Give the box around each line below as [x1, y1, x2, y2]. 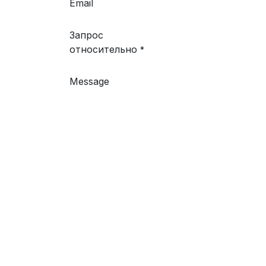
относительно [69, 43, 140, 55]
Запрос [69, 29, 103, 41]
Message [69, 75, 109, 87]
